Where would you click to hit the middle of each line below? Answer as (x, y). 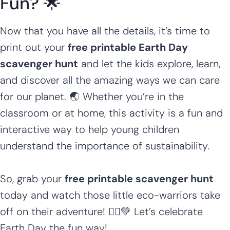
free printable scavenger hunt (139, 178)
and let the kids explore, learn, (149, 63)
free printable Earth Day (128, 47)
